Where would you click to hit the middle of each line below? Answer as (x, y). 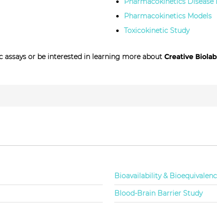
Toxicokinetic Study (157, 31)
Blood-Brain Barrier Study (158, 194)
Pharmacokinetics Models (168, 16)
